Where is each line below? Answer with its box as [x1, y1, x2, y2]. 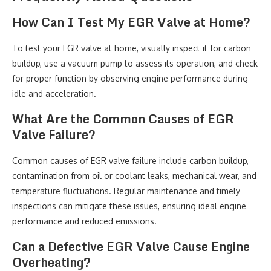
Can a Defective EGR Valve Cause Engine [12, 237, 250, 256]
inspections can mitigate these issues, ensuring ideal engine [12, 201, 246, 211]
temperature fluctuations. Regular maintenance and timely [12, 186, 240, 196]
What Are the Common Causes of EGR [12, 109, 234, 129]
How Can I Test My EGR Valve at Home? [12, 12, 250, 32]
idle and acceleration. [12, 88, 96, 99]
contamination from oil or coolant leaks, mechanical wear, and [12, 171, 256, 181]
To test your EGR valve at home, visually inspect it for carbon [12, 43, 251, 53]
